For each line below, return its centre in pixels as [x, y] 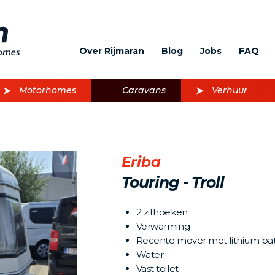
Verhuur [230, 90]
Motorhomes [48, 90]
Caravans [144, 90]
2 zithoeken [162, 212]
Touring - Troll [173, 182]
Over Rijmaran [111, 51]
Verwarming [164, 226]
